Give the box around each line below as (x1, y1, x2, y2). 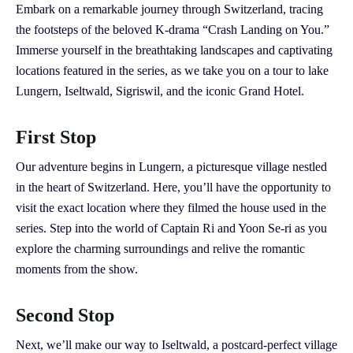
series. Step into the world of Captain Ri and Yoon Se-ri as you (16, 221, 327, 235)
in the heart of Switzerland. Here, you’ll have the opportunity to (16, 180, 331, 194)
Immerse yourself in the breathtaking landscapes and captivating (16, 43, 333, 57)
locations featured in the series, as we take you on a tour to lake (16, 63, 329, 77)
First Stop (16, 125, 96, 147)
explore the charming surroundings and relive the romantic (16, 241, 305, 255)
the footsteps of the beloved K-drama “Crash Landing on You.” (16, 22, 329, 36)
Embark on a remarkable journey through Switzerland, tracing (16, 2, 323, 16)
